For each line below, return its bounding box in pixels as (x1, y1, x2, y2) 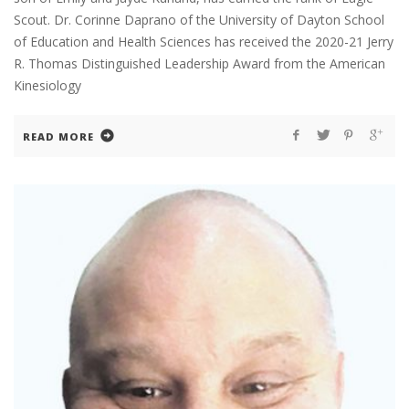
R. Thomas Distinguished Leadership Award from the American (14, 55, 385, 73)
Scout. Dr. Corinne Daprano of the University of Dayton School (14, 11, 384, 29)
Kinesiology (14, 77, 81, 95)
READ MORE (23, 130, 94, 144)
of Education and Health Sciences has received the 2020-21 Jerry (14, 33, 393, 51)
